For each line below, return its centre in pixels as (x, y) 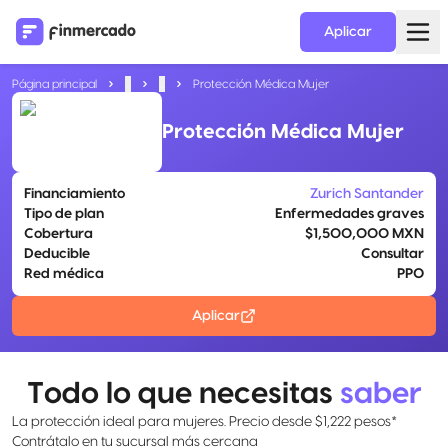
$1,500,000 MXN (364, 234)
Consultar (392, 254)
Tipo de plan (64, 214)
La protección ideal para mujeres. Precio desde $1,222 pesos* (204, 422)
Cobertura (58, 234)
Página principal (54, 84)
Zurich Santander (367, 194)
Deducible (57, 254)
